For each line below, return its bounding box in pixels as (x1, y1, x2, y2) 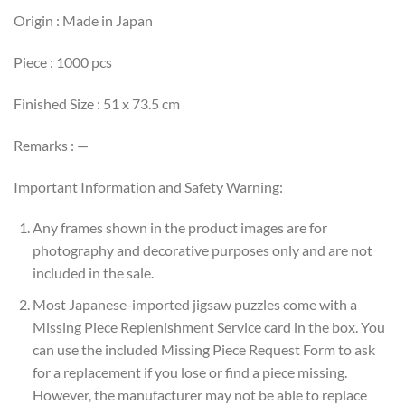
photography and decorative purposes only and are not (32, 241, 372, 259)
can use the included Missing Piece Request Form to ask (32, 341, 375, 359)
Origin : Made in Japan (14, 12, 153, 30)
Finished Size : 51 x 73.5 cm (14, 95, 180, 113)
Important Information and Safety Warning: (14, 177, 283, 195)
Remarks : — (14, 136, 89, 154)
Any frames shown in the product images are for (32, 219, 327, 237)
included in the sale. (32, 264, 154, 282)
